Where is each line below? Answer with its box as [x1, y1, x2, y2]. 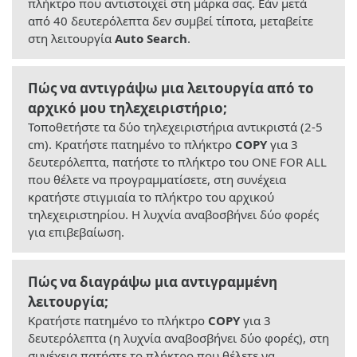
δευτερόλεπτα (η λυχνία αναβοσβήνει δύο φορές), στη [28, 330, 329, 347]
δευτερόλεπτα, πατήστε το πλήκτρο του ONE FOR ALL [28, 154, 327, 171]
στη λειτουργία [28, 30, 115, 47]
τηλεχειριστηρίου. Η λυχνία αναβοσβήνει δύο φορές [28, 206, 319, 223]
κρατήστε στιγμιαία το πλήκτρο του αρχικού [28, 189, 274, 206]
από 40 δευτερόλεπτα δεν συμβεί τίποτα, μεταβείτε [28, 13, 313, 29]
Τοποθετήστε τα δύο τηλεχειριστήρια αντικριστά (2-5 [28, 119, 323, 135]
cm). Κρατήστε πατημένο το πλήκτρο [28, 136, 235, 153]
